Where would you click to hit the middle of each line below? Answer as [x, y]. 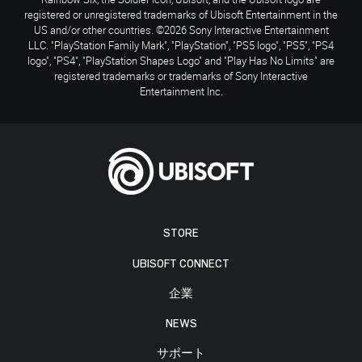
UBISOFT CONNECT [181, 263]
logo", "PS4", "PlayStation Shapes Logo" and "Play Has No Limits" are [181, 60]
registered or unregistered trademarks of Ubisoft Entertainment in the [181, 14]
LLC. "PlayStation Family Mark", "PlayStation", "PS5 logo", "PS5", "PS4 [181, 45]
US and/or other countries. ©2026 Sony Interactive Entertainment [181, 29]
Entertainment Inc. [181, 91]
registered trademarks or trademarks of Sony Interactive [181, 76]
